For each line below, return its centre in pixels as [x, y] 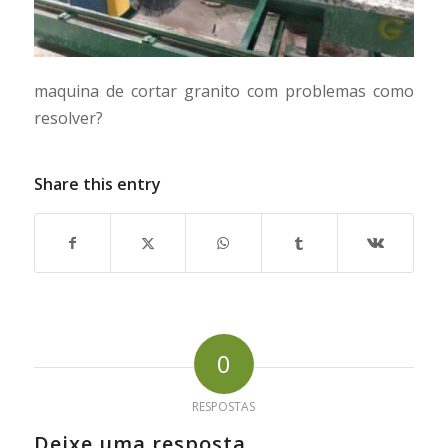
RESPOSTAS [224, 406]
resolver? [68, 118]
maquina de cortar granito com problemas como [224, 91]
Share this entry [97, 183]
